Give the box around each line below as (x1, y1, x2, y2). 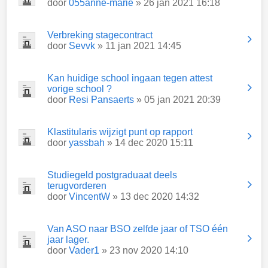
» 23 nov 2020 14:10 (99, 245, 188, 255)
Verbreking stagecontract (47, 30, 153, 40)
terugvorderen (47, 181, 106, 191)
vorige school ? (47, 84, 112, 94)
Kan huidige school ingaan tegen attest (47, 73, 212, 83)
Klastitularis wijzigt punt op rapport (47, 127, 193, 137)
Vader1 (69, 245, 99, 255)
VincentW (69, 191, 110, 202)
